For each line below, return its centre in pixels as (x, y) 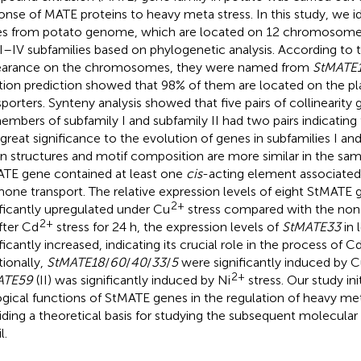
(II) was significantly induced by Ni (131, 280)
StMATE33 (311, 226)
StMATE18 (75, 262)
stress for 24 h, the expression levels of (167, 226)
